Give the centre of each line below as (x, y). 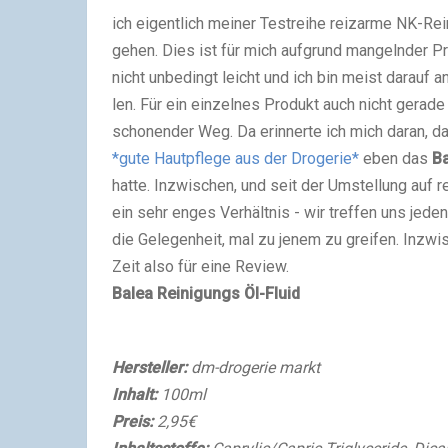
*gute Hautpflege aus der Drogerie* (235, 158)
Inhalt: (136, 394)
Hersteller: (151, 367)
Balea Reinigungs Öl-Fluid (206, 293)
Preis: (134, 421)
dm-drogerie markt (255, 367)
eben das (395, 158)
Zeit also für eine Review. (200, 266)
